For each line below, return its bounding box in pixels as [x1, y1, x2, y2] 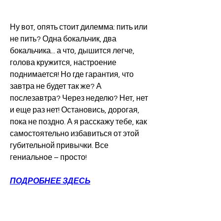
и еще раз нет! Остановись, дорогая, [10, 106, 140, 114]
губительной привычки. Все [10, 141, 109, 149]
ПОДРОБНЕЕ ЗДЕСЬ [10, 177, 90, 185]
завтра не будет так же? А [10, 82, 102, 90]
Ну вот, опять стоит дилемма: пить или [10, 23, 147, 31]
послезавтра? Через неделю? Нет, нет [10, 94, 148, 102]
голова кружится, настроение [10, 58, 116, 67]
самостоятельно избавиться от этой [10, 129, 139, 138]
